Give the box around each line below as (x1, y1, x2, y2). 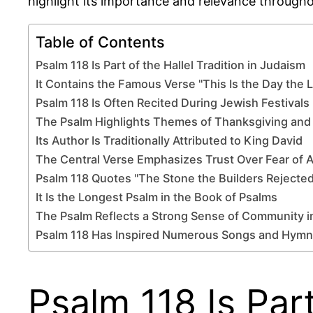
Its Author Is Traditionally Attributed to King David (36, 133, 303, 147)
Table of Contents (36, 32, 165, 51)
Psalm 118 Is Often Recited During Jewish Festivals (36, 95, 310, 110)
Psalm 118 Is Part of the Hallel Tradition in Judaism (36, 57, 305, 72)
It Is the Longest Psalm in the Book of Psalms (36, 189, 277, 204)
